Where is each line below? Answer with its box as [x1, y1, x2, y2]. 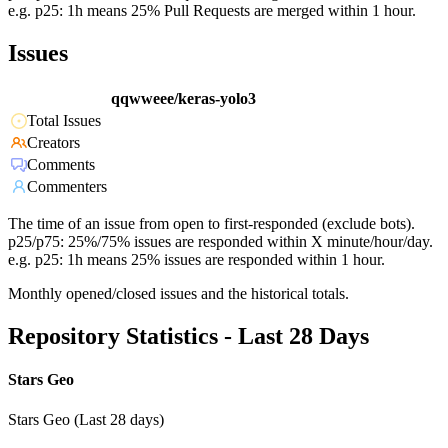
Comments [27, 156, 95, 174]
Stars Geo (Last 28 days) [8, 410, 164, 428]
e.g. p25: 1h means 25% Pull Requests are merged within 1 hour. [8, 2, 416, 20]
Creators [27, 134, 80, 152]
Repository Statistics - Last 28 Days [8, 323, 369, 350]
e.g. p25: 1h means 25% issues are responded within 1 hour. [8, 251, 385, 269]
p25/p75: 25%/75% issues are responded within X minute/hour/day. [8, 233, 433, 251]
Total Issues [27, 112, 101, 130]
